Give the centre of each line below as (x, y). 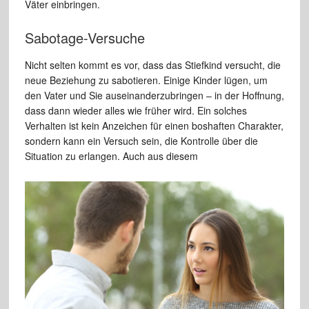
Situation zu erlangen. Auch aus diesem (111, 156)
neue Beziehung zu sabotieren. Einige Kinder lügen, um (146, 80)
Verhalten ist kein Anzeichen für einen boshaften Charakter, (154, 126)
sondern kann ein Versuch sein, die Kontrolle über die (141, 141)
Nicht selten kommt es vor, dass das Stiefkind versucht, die (152, 65)
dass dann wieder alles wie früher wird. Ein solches (136, 111)
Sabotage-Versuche (84, 38)
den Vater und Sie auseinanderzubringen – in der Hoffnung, (154, 96)
